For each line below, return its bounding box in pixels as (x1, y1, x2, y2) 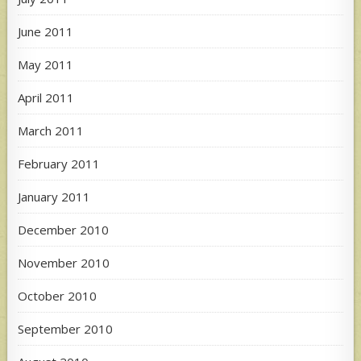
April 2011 (18, 89, 75, 106)
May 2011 (18, 56, 74, 73)
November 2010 (18, 254, 110, 271)
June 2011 (18, 23, 74, 39)
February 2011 (18, 155, 101, 172)
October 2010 (18, 287, 98, 304)
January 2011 (18, 188, 91, 205)
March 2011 (18, 122, 85, 139)
